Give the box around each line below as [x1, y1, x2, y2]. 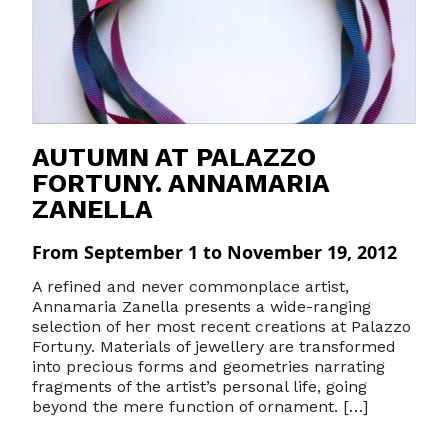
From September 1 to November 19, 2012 [32, 240, 397, 264]
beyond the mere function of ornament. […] [32, 397, 368, 416]
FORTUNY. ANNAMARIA [32, 168, 329, 198]
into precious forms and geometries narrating [32, 357, 385, 376]
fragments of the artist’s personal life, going [32, 377, 367, 396]
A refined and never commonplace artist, [32, 277, 349, 296]
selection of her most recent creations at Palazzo [32, 317, 411, 336]
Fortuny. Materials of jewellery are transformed [32, 337, 396, 356]
